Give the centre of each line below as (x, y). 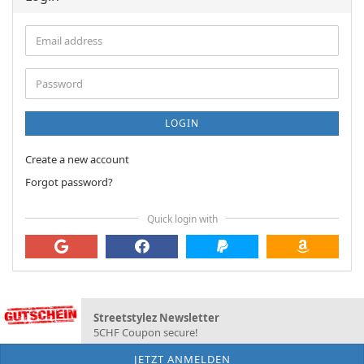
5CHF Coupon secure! (146, 332)
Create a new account (77, 159)
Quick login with (182, 219)
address (54, 54)
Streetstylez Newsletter (156, 318)
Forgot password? (69, 182)
